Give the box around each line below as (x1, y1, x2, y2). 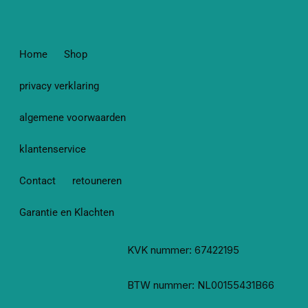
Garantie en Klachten (19, 206, 114, 219)
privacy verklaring (19, 80, 99, 93)
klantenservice (19, 143, 86, 156)
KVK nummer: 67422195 (127, 243, 239, 257)
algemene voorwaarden (19, 111, 126, 124)
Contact (19, 175, 56, 188)
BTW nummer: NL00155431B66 (127, 278, 274, 291)
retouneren (72, 175, 122, 188)
